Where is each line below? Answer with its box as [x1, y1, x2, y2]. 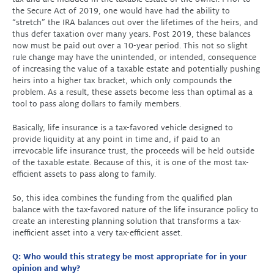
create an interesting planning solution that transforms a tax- [12, 217, 242, 226]
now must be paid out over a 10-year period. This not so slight [12, 41, 248, 50]
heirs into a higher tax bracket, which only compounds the [12, 76, 232, 85]
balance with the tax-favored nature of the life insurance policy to [12, 205, 259, 214]
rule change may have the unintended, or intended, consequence [12, 53, 256, 62]
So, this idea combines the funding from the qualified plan [12, 193, 232, 202]
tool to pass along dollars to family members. [12, 99, 181, 108]
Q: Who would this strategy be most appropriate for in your [12, 252, 247, 261]
